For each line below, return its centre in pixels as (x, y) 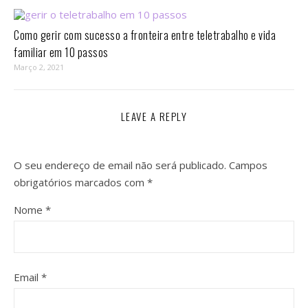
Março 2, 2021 (39, 67)
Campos (248, 165)
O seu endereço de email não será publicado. (120, 165)
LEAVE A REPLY (154, 116)
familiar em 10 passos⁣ (61, 52)
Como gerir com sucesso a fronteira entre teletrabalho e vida (145, 35)
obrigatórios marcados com (80, 182)
